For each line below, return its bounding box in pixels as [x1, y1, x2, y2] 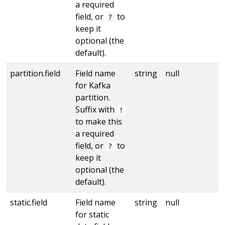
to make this [75, 116, 122, 127]
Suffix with [75, 103, 117, 115]
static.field [10, 196, 47, 208]
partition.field [10, 67, 60, 79]
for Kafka [75, 79, 110, 91]
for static [75, 208, 109, 220]
